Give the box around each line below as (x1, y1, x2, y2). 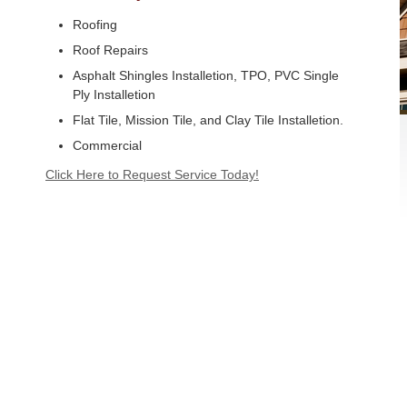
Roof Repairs (73, 43, 148, 57)
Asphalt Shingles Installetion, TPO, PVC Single (73, 68, 339, 83)
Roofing (73, 17, 117, 32)
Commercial (73, 138, 142, 153)
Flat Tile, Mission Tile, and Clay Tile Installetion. (73, 113, 343, 127)
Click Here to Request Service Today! (45, 167, 259, 183)
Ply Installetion (73, 87, 155, 102)
